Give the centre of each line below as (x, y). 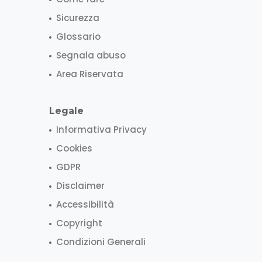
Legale (66, 111)
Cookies (74, 148)
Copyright (79, 223)
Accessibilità (85, 204)
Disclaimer (80, 185)
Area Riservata (90, 74)
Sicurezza (78, 18)
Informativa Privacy (101, 129)
